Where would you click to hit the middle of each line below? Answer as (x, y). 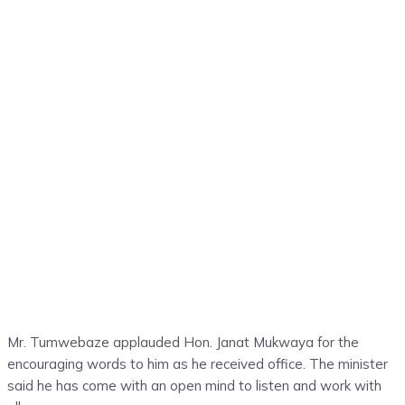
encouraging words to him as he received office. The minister (198, 364)
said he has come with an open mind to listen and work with (194, 386)
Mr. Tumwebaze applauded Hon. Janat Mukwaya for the (183, 343)
